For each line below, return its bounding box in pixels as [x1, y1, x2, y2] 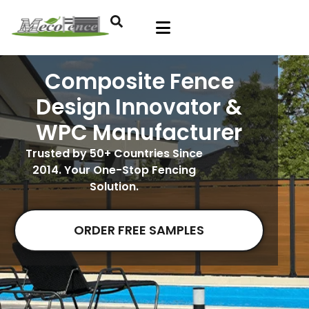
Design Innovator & [36, 92, 243, 122]
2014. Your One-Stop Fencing [32, 162, 196, 178]
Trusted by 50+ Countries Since [25, 146, 203, 161]
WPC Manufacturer [36, 117, 243, 148]
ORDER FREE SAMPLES [74, 221, 205, 239]
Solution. [89, 179, 139, 195]
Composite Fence [44, 66, 234, 97]
